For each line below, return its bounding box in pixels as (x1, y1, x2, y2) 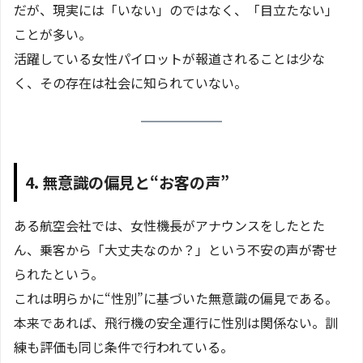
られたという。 (14, 263, 104, 284)
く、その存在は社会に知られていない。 (14, 73, 247, 93)
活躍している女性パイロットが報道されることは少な (14, 49, 325, 69)
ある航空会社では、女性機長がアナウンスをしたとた (14, 215, 325, 235)
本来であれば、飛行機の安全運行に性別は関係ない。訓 (14, 312, 338, 332)
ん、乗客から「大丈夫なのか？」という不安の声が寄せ (14, 239, 338, 259)
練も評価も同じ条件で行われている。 (14, 336, 233, 357)
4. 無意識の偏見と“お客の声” (25, 171, 229, 194)
